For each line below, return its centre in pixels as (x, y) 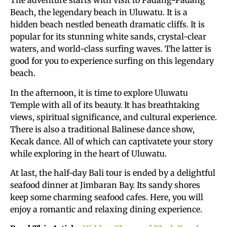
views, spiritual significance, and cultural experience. (113, 117)
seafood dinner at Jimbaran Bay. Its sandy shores (105, 185)
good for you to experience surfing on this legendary (112, 61)
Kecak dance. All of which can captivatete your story (111, 141)
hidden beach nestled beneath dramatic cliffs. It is (107, 25)
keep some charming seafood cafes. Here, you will (107, 197)
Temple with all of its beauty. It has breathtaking (105, 105)
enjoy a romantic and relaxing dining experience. (106, 209)
